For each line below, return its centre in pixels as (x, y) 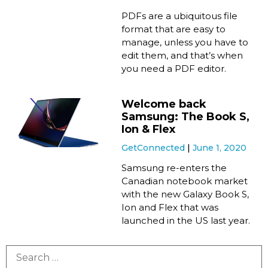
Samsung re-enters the (174, 168)
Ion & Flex (149, 130)
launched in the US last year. (186, 221)
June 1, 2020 (220, 148)
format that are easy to (174, 29)
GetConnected (155, 148)
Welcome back (164, 104)
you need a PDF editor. (174, 69)
